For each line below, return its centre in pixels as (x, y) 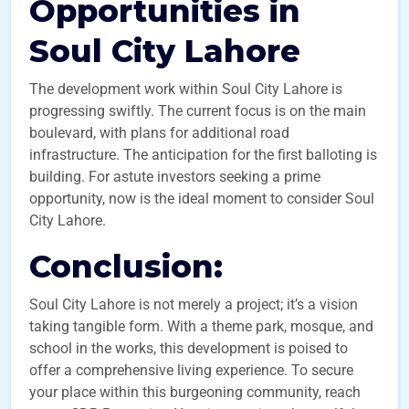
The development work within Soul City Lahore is (186, 89)
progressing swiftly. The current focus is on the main (198, 111)
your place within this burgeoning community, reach (195, 392)
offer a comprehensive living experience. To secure (191, 370)
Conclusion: (131, 267)
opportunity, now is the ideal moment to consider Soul (202, 199)
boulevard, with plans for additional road (159, 133)
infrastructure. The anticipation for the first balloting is (203, 155)
